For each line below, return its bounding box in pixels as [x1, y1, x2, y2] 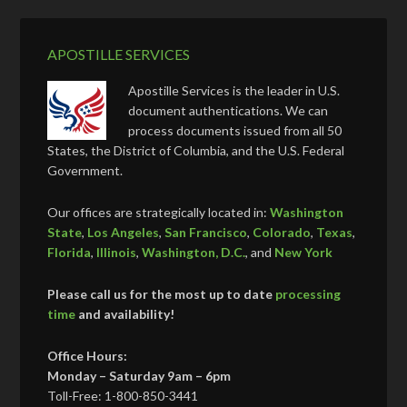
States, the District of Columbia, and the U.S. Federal [47, 143, 345, 159]
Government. [47, 163, 124, 179]
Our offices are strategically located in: [47, 204, 271, 221]
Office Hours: [47, 348, 128, 364]
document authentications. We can [128, 103, 329, 119]
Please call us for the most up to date [47, 286, 276, 303]
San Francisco [164, 224, 248, 241]
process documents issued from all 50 [128, 123, 342, 139]
